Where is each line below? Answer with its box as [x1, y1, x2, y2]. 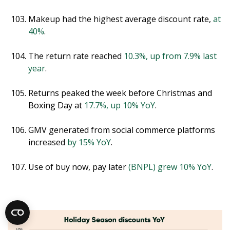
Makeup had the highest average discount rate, [28, 13, 213, 25]
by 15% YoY [67, 136, 111, 148]
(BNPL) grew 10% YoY [128, 161, 212, 172]
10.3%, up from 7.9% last [124, 50, 217, 62]
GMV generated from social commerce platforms [28, 124, 215, 136]
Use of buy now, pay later [28, 161, 128, 172]
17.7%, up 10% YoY [84, 99, 155, 111]
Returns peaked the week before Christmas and [28, 87, 212, 99]
